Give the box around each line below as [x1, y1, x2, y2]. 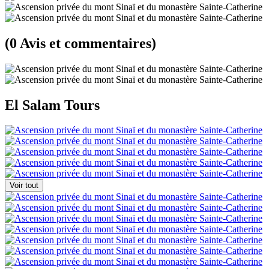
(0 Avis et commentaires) [5, 35, 156, 51]
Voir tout [10, 181, 38, 190]
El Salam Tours [5, 97, 100, 113]
